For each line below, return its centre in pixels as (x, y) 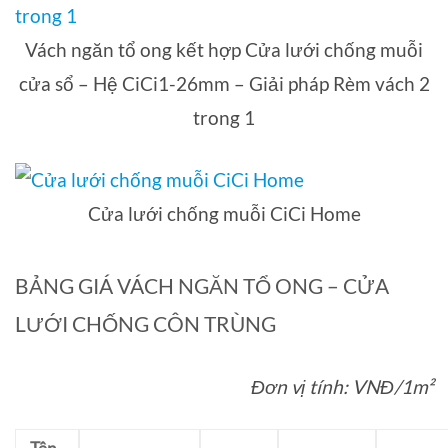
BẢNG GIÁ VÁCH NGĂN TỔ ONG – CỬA (202, 285)
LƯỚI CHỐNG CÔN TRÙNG (145, 323)
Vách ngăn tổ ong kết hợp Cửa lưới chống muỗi (224, 50)
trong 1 (224, 118)
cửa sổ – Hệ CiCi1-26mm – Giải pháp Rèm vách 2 (224, 84)
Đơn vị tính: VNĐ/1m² (342, 387)
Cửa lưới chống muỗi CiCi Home (224, 213)
